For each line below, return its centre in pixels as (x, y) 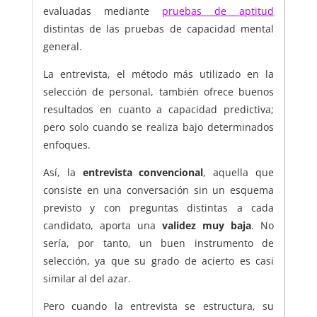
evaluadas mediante (102, 11)
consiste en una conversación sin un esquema (158, 190)
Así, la (63, 173)
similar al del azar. (87, 279)
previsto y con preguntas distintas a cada (158, 208)
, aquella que (239, 173)
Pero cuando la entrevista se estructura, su (158, 306)
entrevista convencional (143, 173)
